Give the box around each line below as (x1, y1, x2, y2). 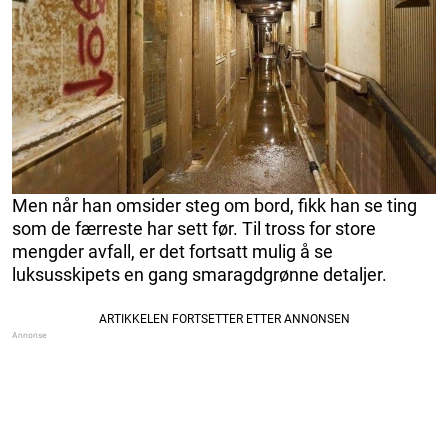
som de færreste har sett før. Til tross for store (12, 217, 376, 239)
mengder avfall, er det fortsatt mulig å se (12, 240, 333, 262)
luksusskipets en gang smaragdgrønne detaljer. (12, 263, 387, 285)
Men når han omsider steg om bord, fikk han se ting (12, 194, 417, 216)
